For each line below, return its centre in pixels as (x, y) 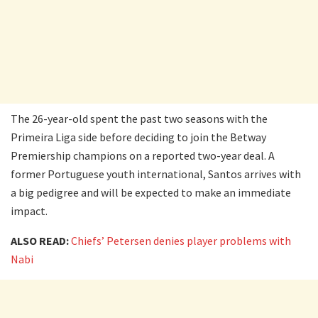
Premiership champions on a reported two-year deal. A (143, 155)
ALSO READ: (40, 240)
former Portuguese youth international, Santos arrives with (156, 174)
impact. (29, 210)
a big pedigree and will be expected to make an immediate (151, 192)
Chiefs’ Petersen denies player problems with (181, 240)
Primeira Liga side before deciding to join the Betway (138, 137)
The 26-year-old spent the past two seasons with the (139, 118)
